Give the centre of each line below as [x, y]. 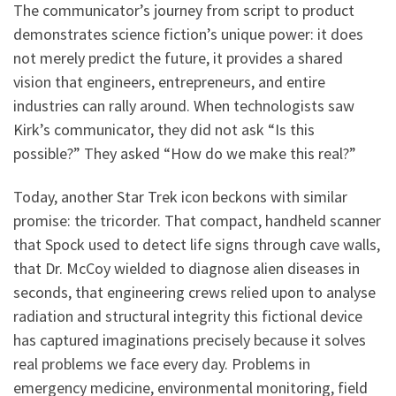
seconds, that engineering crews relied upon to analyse [194, 293]
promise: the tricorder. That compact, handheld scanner [197, 221]
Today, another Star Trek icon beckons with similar [180, 197]
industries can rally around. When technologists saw [184, 105]
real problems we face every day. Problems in [162, 364]
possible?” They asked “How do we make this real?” [185, 153]
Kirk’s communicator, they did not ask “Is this [164, 129]
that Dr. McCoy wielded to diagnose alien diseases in [187, 269]
